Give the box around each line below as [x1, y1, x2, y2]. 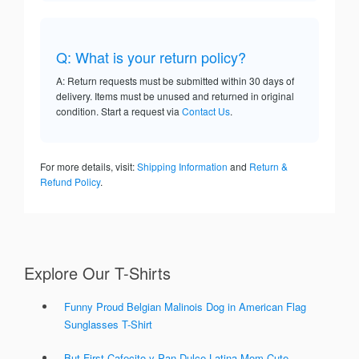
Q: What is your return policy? [56, 46, 246, 68]
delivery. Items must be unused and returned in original [56, 89, 294, 103]
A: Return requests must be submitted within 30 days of [56, 74, 294, 88]
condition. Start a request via [56, 104, 182, 119]
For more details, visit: [40, 159, 137, 174]
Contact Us [182, 104, 230, 119]
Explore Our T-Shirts [24, 261, 171, 285]
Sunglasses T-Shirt [64, 317, 152, 333]
